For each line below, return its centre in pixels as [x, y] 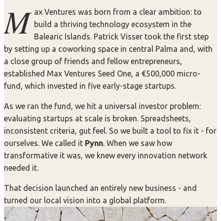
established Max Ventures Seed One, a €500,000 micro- [102, 73]
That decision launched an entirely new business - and [100, 188]
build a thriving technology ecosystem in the [113, 24]
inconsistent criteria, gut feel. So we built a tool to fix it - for [110, 130]
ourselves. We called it [43, 143]
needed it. [21, 167]
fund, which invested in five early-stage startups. [90, 86]
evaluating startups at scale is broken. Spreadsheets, [97, 118]
